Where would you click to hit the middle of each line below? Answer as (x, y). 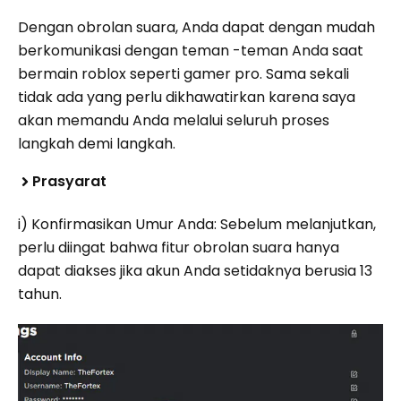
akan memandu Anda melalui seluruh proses (174, 120)
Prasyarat (69, 181)
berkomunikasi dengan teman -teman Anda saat (191, 51)
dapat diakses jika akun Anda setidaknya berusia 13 (195, 271)
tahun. (40, 294)
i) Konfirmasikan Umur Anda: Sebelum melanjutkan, (197, 224)
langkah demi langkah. (97, 144)
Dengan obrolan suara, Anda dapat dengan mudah (196, 27)
